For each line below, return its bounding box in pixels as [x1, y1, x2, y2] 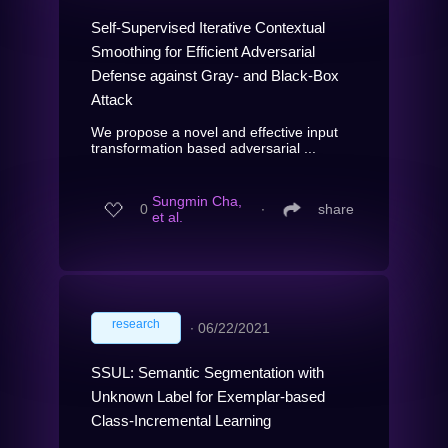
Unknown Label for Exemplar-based [91, 387, 325, 405]
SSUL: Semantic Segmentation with [91, 363, 324, 381]
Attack [91, 90, 133, 108]
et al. [152, 209, 183, 226]
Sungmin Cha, [152, 193, 242, 210]
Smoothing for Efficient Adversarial [91, 42, 315, 60]
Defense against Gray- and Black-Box [91, 66, 339, 84]
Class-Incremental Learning [91, 411, 271, 429]
